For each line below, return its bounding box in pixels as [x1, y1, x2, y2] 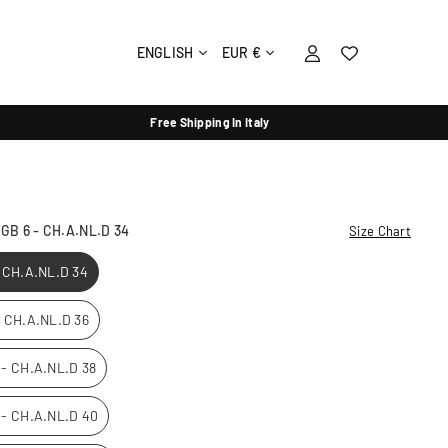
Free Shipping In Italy [150, 115, 270, 129]
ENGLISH [136, 43, 194, 61]
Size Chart [349, 223, 411, 239]
